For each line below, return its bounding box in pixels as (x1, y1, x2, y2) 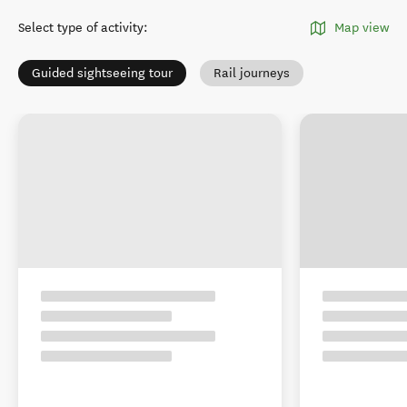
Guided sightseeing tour (32, 65, 173, 81)
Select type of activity (18, 20, 144, 35)
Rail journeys (213, 65, 290, 81)
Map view (334, 20, 389, 35)
